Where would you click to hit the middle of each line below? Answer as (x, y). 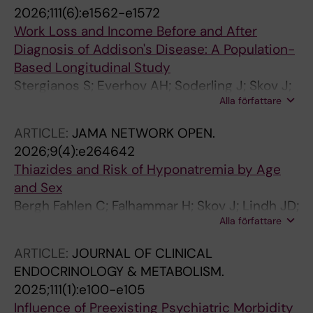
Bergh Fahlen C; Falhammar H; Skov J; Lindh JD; (156, 206)
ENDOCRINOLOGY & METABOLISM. (119, 271)
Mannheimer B (58, 224)
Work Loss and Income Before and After (136, 31)
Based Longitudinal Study (92, 67)
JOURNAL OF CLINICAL (142, 253)
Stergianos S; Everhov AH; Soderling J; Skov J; (153, 86)
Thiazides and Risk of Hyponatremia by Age (147, 169)
